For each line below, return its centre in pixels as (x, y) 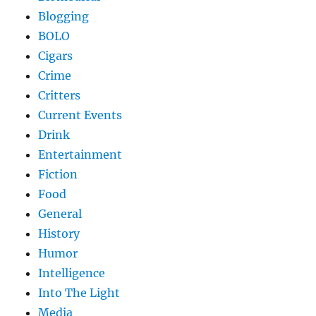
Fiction (58, 175)
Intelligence (72, 273)
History (59, 234)
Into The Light (79, 293)
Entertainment (80, 155)
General (60, 214)
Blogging (64, 17)
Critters (60, 96)
